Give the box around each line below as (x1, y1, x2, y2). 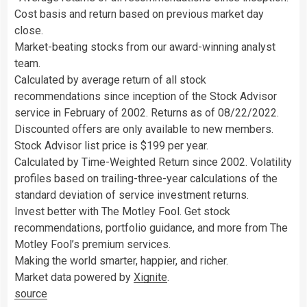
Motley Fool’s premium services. (14, 237, 171, 251)
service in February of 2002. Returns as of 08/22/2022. (14, 106, 279, 119)
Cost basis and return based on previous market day (14, 7, 264, 21)
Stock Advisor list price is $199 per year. (14, 138, 208, 152)
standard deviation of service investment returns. (14, 188, 249, 201)
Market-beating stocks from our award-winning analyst (14, 40, 275, 53)
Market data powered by (14, 270, 134, 284)
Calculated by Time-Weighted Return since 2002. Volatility (14, 155, 292, 169)
